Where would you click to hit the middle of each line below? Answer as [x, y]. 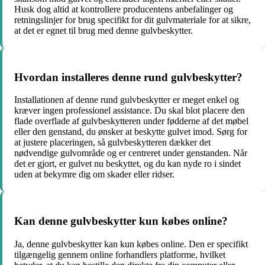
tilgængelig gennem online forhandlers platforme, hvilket [120, 254]
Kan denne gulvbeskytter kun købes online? [121, 221]
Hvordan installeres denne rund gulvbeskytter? [128, 77]
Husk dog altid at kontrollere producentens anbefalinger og [124, 9]
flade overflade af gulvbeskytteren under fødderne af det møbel [131, 121]
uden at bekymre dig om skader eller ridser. [94, 174]
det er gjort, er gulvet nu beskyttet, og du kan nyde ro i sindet [127, 164]
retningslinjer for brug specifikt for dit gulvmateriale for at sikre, [132, 20]
